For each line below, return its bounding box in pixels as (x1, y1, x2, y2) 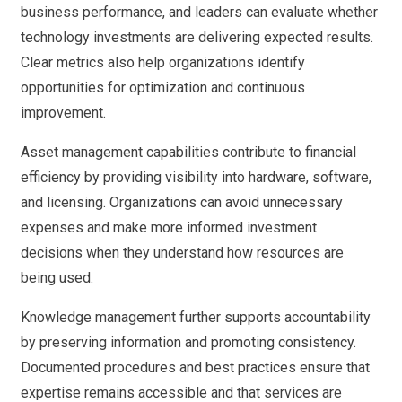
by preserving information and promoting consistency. (21, 334, 356, 352)
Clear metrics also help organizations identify (21, 54, 305, 72)
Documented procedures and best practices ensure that (21, 359, 370, 377)
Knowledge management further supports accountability (21, 309, 371, 327)
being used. (21, 269, 93, 287)
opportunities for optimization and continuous (21, 79, 305, 97)
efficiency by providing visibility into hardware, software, (21, 169, 371, 187)
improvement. (21, 104, 106, 122)
